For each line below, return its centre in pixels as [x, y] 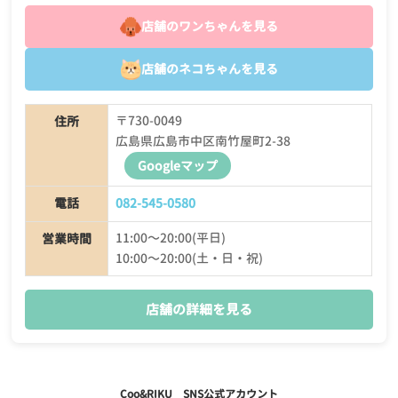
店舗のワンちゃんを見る [210, 26]
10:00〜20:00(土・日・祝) [189, 258]
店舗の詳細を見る [199, 309]
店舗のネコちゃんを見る [210, 69]
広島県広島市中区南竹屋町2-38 [203, 141]
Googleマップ [177, 165]
